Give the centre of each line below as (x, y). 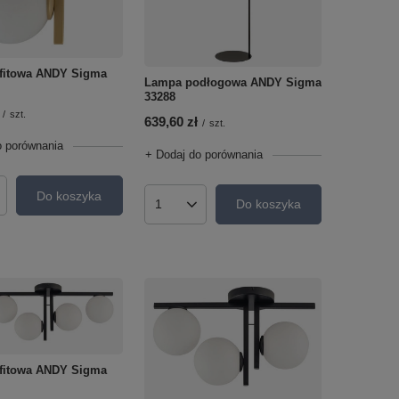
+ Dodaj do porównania (204, 154)
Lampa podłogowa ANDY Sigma (232, 82)
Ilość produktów (200, 211)
